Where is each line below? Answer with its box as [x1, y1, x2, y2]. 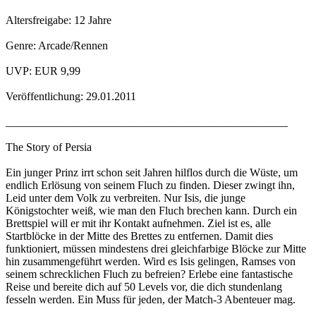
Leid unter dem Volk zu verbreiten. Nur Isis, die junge [6, 192, 245, 205]
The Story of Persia [6, 141, 92, 154]
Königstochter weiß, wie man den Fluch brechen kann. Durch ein [6, 205, 297, 217]
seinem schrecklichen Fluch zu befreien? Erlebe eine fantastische [6, 268, 293, 281]
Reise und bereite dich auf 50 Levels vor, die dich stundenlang [6, 281, 282, 293]
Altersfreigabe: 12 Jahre [6, 14, 111, 27]
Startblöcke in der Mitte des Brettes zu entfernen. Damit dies [6, 230, 273, 243]
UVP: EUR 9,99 [6, 65, 80, 78]
